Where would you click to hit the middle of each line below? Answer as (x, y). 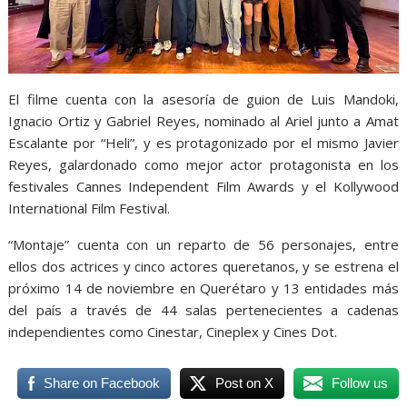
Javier (381, 142)
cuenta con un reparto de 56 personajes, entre (238, 244)
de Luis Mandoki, (339, 99)
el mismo (332, 142)
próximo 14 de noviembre (94, 288)
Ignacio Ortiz (49, 120)
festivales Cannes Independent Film (124, 186)
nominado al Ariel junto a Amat (302, 120)
